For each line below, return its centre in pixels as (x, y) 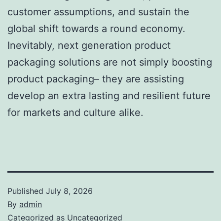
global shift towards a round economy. (96, 28)
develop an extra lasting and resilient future (109, 95)
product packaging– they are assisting (96, 79)
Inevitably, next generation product (89, 45)
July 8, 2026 (69, 191)
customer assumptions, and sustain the (98, 12)
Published (27, 191)
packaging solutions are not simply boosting (110, 62)
